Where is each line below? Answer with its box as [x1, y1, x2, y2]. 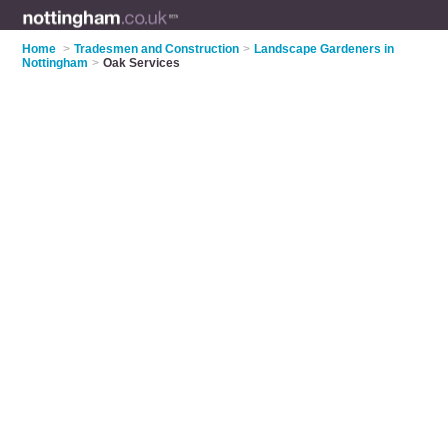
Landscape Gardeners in [254, 42, 395, 56]
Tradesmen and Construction [74, 42, 240, 56]
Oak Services [103, 56, 181, 70]
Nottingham [22, 56, 89, 70]
